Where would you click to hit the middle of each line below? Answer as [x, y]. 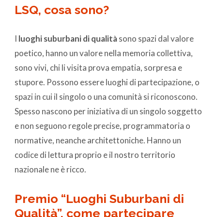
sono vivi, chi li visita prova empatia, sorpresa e [98, 68]
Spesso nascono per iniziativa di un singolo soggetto [108, 111]
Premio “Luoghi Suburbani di [99, 199]
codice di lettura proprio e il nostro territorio [95, 155]
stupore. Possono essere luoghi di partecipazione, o [107, 82]
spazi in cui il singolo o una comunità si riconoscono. [106, 97]
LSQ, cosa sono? [62, 10]
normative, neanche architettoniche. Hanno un [98, 140]
